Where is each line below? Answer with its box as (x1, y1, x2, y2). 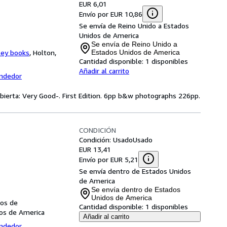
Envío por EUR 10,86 (79, 9, 142, 18)
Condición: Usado (79, 135, 133, 144)
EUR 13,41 (79, 145, 111, 154)
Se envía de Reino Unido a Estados (79, 21, 189, 30)
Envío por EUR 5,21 (79, 155, 138, 164)
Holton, (33, 48, 56, 57)
